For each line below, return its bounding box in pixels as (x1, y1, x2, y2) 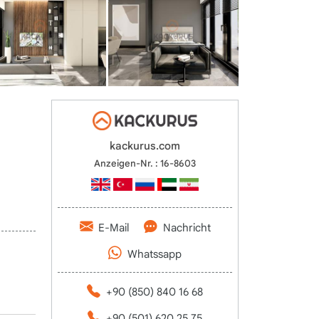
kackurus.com (110, 140, 180, 153)
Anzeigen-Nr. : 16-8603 (94, 157, 196, 170)
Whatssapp (127, 248, 182, 261)
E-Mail (98, 221, 129, 234)
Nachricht (162, 221, 211, 234)
